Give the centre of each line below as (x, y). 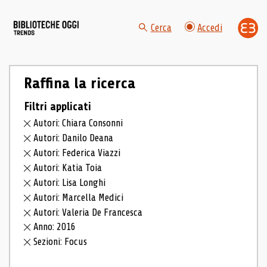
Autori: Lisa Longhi (70, 182)
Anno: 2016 (55, 227)
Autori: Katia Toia (68, 167)
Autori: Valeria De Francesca (88, 212)
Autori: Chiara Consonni (78, 123)
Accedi (210, 28)
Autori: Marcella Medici (79, 197)
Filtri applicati (57, 106)
